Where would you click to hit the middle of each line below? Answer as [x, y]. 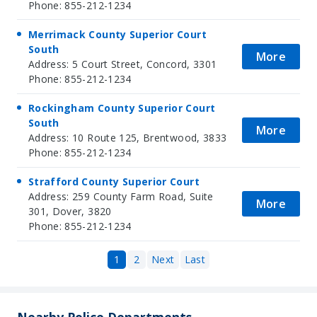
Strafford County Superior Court [114, 182]
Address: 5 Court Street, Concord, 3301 [123, 64]
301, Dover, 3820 [70, 212]
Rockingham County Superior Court [122, 108]
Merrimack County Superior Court [117, 34]
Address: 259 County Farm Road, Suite [121, 197]
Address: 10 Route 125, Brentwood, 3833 [128, 138]
